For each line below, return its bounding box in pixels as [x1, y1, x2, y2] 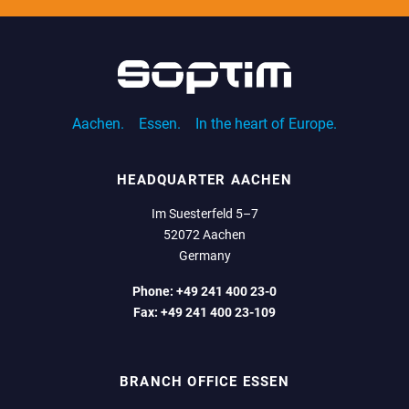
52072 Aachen [163, 226, 246, 242]
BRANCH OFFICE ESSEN [120, 372, 289, 390]
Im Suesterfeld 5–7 [151, 205, 258, 221]
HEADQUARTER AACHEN [117, 171, 292, 188]
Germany [178, 247, 231, 263]
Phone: [132, 283, 176, 299]
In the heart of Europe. [195, 114, 337, 132]
